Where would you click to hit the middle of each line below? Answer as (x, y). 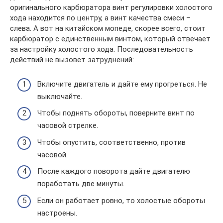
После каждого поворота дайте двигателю (114, 171)
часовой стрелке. (68, 125)
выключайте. (60, 96)
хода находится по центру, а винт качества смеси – (100, 18)
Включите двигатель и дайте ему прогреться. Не (122, 84)
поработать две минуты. (81, 184)
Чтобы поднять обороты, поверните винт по (116, 113)
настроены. (57, 213)
